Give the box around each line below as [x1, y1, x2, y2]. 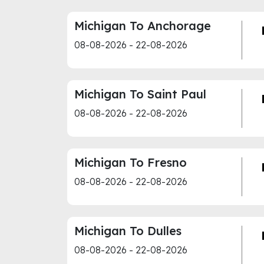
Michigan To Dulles [74, 223, 181, 238]
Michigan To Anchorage [74, 18, 211, 33]
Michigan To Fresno [74, 155, 187, 170]
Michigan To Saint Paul [74, 87, 206, 101]
